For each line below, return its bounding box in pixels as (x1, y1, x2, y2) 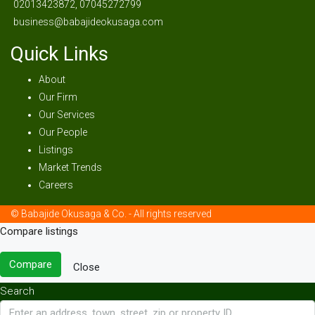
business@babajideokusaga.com (13, 16, 163, 27)
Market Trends (39, 162, 102, 173)
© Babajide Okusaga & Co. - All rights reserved (11, 208, 212, 219)
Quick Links (11, 42, 108, 65)
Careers (39, 179, 73, 191)
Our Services (39, 109, 95, 120)
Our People (39, 127, 87, 138)
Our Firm (39, 91, 77, 103)
